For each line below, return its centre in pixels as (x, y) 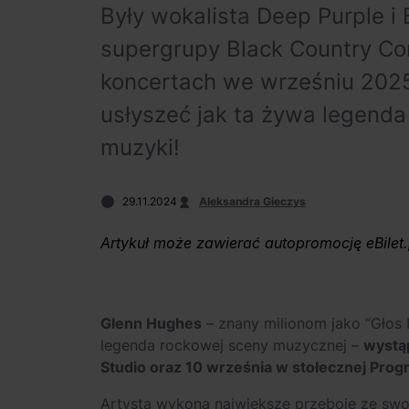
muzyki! (140, 147)
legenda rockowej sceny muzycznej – (232, 345)
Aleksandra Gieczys (252, 201)
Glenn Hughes (151, 323)
